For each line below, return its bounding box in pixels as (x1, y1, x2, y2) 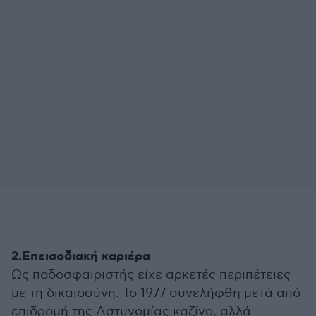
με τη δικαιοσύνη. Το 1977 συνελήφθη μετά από (11, 286, 300, 301)
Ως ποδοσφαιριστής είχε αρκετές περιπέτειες (11, 267, 291, 283)
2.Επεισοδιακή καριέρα (11, 248, 150, 266)
